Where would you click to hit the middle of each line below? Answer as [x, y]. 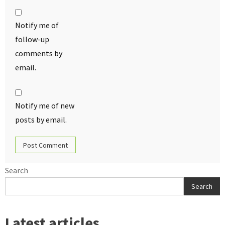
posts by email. [41, 120]
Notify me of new [45, 106]
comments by [39, 53]
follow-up [32, 39]
